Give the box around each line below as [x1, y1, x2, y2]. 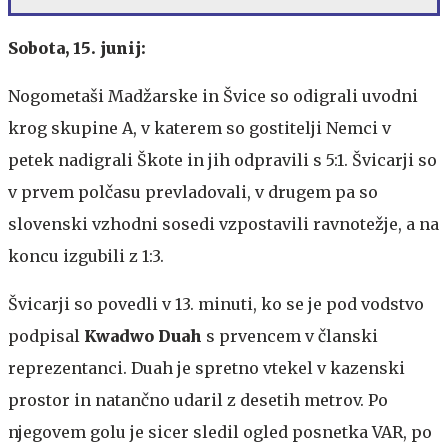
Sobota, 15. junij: [8, 37, 146, 58]
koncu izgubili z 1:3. [8, 245, 164, 266]
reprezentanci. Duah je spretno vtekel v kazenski [8, 357, 405, 378]
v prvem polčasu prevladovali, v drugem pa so [8, 181, 378, 202]
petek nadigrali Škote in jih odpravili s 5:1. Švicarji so [8, 149, 437, 170]
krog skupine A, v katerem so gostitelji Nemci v [8, 117, 391, 138]
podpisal [8, 325, 84, 346]
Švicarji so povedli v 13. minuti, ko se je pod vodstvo [8, 293, 424, 314]
